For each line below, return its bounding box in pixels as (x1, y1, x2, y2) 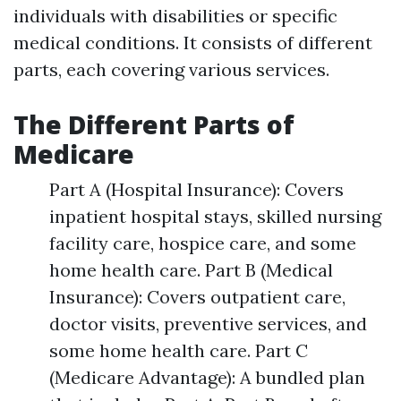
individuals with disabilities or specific (13, 4, 337, 27)
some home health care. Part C (49, 339, 308, 362)
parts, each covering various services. (13, 58, 329, 81)
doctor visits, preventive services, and (49, 312, 367, 335)
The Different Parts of (13, 107, 294, 141)
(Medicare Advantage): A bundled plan (49, 366, 365, 388)
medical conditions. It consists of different (13, 31, 372, 54)
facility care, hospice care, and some (49, 232, 356, 254)
